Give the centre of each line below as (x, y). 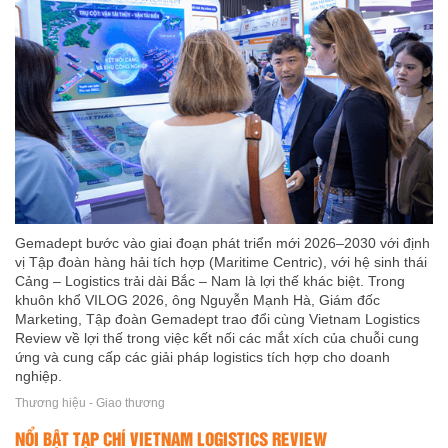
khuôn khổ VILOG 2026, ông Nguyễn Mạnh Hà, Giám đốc (197, 299)
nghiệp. (38, 375)
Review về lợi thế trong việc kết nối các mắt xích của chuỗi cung (217, 337)
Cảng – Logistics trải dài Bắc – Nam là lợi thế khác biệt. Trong (210, 280)
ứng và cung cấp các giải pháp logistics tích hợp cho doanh (202, 356)
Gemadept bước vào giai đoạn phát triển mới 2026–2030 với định (222, 242)
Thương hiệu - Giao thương (90, 402)
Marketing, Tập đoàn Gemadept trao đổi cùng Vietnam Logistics (217, 318)
